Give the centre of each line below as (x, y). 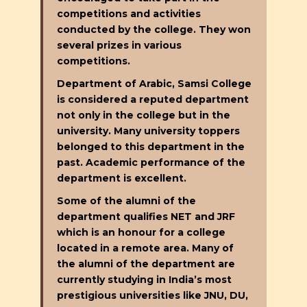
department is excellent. (122, 178)
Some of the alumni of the (126, 200)
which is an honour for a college (141, 232)
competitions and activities (129, 13)
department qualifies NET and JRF (146, 216)
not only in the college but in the (144, 115)
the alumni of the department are (146, 263)
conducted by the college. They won (154, 29)
